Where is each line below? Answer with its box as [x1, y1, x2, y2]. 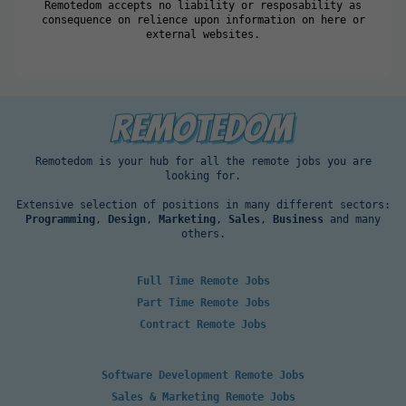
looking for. [165, 169, 241, 182]
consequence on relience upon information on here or [41, 13, 365, 26]
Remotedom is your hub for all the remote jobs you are [34, 154, 372, 168]
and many [324, 212, 381, 226]
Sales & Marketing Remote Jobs [111, 390, 295, 403]
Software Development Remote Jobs [101, 368, 304, 382]
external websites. [146, 27, 260, 41]
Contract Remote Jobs [140, 317, 266, 331]
